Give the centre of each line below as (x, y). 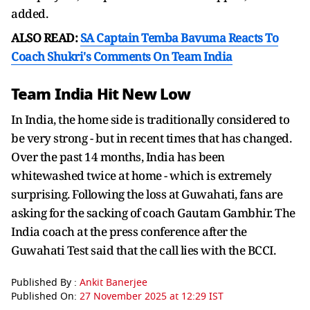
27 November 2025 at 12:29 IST (152, 296)
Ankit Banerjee (113, 282)
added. (31, 13)
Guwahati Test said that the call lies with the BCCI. (145, 250)
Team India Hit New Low (101, 94)
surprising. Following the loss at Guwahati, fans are (147, 194)
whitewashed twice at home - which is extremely (141, 175)
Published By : (45, 282)
